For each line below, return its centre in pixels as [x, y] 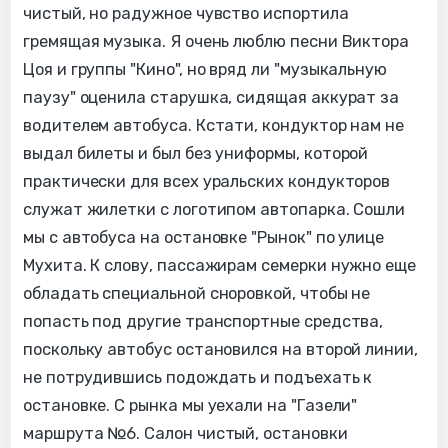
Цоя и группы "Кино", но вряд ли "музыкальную [205, 70]
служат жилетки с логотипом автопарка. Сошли [214, 210]
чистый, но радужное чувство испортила [186, 14]
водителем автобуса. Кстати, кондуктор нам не [214, 126]
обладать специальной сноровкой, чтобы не [197, 294]
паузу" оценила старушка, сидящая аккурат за [211, 98]
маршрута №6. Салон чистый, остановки [185, 434]
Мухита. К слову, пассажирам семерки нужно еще [220, 266]
